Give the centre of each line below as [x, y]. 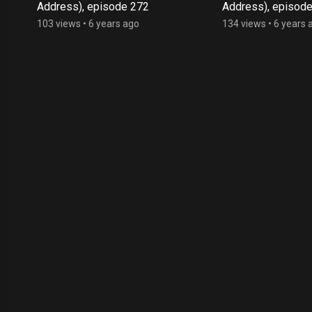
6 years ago [114, 24]
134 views [244, 24]
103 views [59, 24]
